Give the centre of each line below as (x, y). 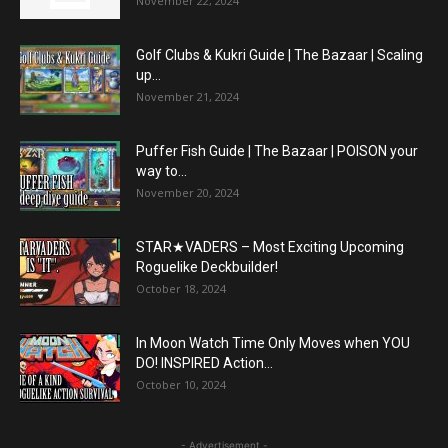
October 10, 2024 (181, 385)
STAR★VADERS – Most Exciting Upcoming (270, 247)
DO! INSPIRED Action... (204, 363)
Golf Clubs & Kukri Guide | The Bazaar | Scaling (279, 55)
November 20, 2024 (187, 193)
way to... (161, 171)
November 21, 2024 (187, 97)
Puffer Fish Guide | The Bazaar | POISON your (277, 151)
